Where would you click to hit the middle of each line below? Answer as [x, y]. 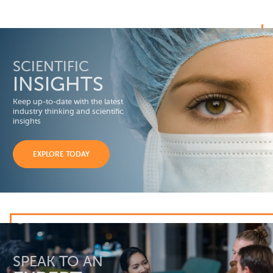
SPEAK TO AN [58, 261]
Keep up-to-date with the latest [68, 102]
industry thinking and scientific [68, 112]
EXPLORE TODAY [61, 154]
